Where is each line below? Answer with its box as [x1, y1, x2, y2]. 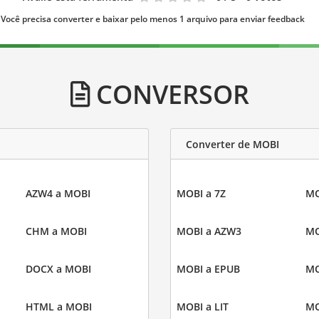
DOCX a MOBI [25, 262, 91, 276]
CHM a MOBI [25, 224, 87, 239]
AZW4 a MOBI [25, 187, 90, 201]
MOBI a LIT [177, 300, 229, 314]
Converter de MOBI [186, 137, 279, 151]
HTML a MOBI [25, 300, 92, 314]
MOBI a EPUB [177, 262, 240, 276]
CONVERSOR [89, 76, 249, 113]
